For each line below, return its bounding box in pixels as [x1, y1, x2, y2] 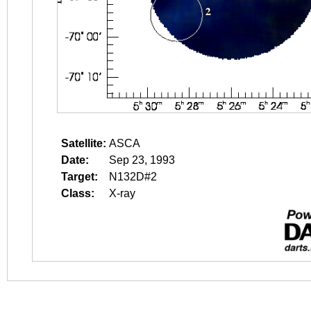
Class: [61, 187, 94, 199]
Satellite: [61, 137, 106, 149]
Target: [61, 171, 98, 183]
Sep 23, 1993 [109, 154, 175, 166]
